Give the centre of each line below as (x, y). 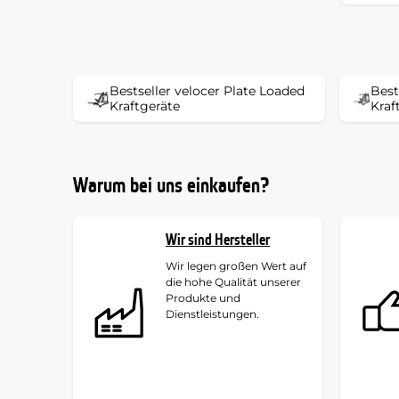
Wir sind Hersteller (218, 240)
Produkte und (203, 297)
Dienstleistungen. (212, 313)
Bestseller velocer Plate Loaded (207, 90)
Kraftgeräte (144, 106)
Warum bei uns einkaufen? (171, 186)
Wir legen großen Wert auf (236, 265)
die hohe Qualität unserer (233, 281)
